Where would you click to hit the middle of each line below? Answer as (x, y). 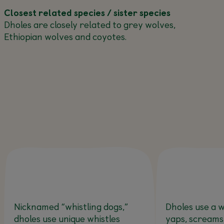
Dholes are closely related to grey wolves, (89, 24)
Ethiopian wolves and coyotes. (65, 36)
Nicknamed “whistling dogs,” (71, 206)
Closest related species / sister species (90, 12)
